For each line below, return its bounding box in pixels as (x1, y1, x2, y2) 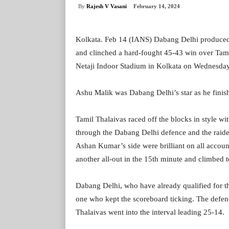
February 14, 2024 (133, 3, 180, 10)
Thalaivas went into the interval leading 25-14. (76, 208, 224, 217)
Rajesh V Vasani (86, 3, 127, 9)
